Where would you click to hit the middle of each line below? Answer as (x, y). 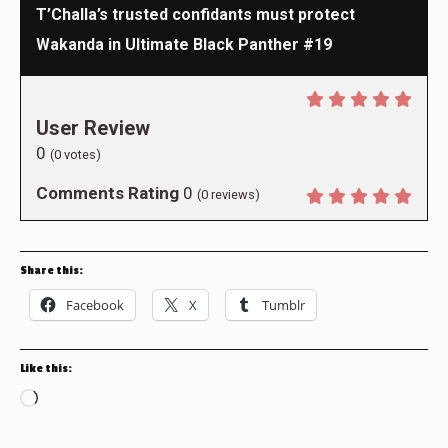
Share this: (51, 270)
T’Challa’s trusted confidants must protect (195, 14)
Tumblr (283, 304)
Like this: (46, 368)
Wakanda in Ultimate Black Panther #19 (184, 44)
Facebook (95, 304)
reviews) (234, 194)
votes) (81, 154)
